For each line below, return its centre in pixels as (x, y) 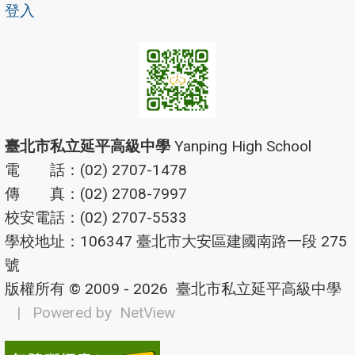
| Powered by (62, 312)
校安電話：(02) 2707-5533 (96, 217)
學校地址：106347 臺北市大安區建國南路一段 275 (176, 241)
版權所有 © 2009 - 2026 (86, 288)
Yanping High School (241, 146)
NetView (147, 312)
